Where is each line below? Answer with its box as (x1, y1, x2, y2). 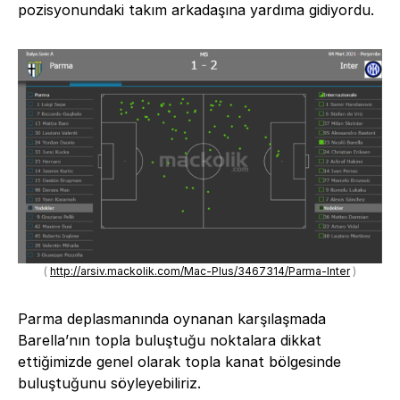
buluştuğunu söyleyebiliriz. (18, 373, 201, 392)
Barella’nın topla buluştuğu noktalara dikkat (18, 330, 321, 349)
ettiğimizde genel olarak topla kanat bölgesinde (18, 352, 341, 371)
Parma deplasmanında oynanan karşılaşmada (18, 309, 326, 328)
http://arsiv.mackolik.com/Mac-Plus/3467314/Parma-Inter (50, 263, 350, 278)
